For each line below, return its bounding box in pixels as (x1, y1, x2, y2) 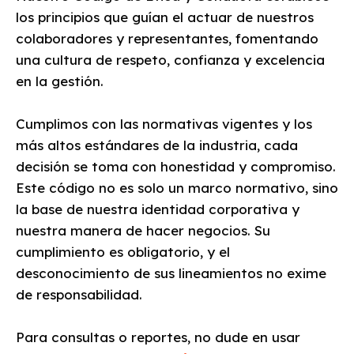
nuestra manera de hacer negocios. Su (16, 222, 270, 239)
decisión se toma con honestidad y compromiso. (16, 158, 336, 175)
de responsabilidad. (16, 286, 142, 303)
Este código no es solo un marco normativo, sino (16, 179, 338, 196)
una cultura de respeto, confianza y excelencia (16, 51, 325, 68)
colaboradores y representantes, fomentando (16, 30, 318, 47)
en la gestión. (16, 73, 104, 89)
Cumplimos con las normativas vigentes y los (16, 115, 312, 132)
